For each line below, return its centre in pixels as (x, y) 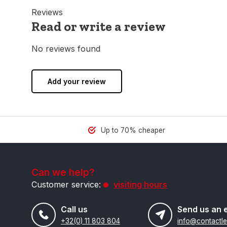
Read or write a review (99, 27)
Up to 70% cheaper (132, 130)
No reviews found (66, 49)
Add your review (77, 81)
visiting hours (140, 184)
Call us (74, 209)
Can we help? (63, 172)
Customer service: (66, 184)
